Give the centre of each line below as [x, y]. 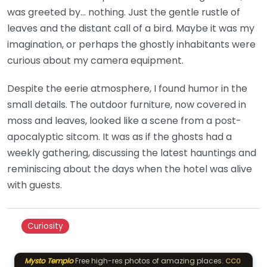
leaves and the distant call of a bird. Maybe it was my [131, 28]
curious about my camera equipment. [95, 60]
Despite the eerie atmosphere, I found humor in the [127, 89]
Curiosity [46, 226]
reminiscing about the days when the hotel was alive [130, 169]
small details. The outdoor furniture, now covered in [127, 105]
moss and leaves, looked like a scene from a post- [124, 121]
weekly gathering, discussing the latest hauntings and [132, 153]
